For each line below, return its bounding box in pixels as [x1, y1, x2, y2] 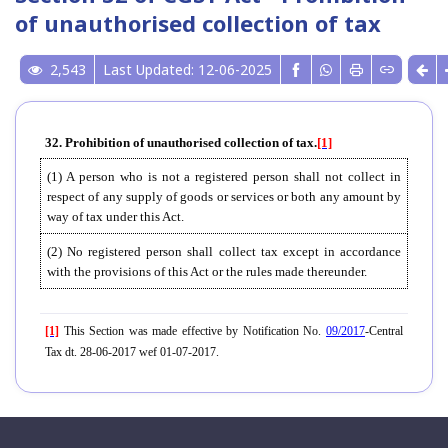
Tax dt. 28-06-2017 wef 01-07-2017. [45, 345, 219, 360]
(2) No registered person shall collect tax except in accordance [47, 244, 401, 260]
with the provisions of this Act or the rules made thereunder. [47, 264, 367, 280]
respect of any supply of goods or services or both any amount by [47, 189, 401, 205]
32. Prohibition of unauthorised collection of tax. [45, 135, 317, 151]
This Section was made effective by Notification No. [59, 324, 326, 339]
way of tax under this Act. [47, 209, 184, 225]
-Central [365, 324, 403, 339]
